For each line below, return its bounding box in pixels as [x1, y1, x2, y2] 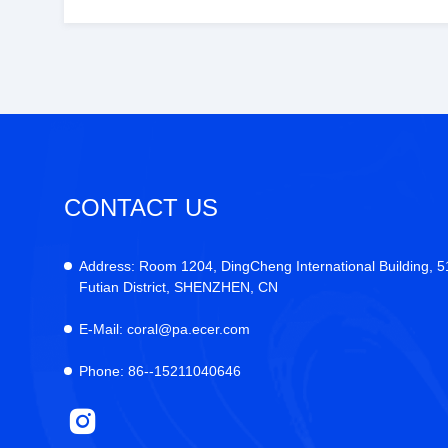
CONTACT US [64, 194, 218, 221]
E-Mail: [79, 321, 123, 337]
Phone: [79, 363, 124, 379]
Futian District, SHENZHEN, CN [79, 279, 278, 295]
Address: [79, 258, 135, 274]
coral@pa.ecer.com [123, 321, 250, 337]
